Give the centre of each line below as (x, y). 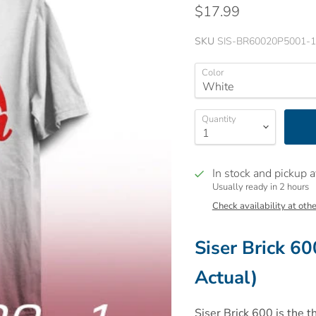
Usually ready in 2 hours (260, 187)
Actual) (226, 277)
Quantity (219, 119)
